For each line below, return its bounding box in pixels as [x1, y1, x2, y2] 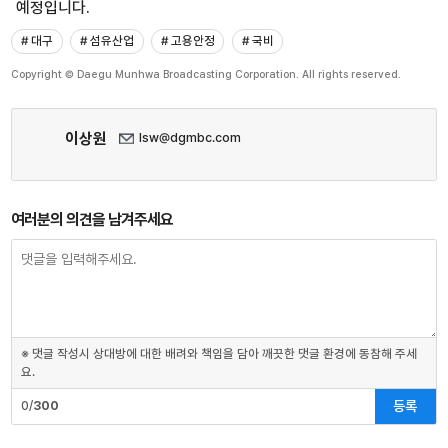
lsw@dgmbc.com [138, 130, 241, 146]
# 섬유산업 [79, 33, 134, 49]
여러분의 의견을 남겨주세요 [11, 209, 174, 229]
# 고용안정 [160, 33, 215, 49]
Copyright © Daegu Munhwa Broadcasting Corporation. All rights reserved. [11, 67, 402, 81]
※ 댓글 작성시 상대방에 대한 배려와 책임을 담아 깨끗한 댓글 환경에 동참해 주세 [20, 345, 417, 361]
